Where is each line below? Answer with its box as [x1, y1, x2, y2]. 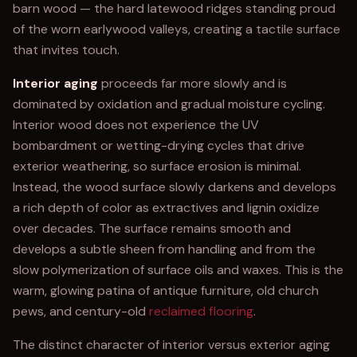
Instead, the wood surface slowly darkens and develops [13, 178, 336, 195]
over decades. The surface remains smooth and [13, 220, 291, 237]
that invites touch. [13, 41, 120, 58]
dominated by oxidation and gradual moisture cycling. [13, 96, 325, 112]
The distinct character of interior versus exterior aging [13, 336, 330, 353]
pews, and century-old [13, 303, 149, 320]
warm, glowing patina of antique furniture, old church [13, 282, 319, 299]
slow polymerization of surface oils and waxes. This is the [13, 261, 343, 278]
